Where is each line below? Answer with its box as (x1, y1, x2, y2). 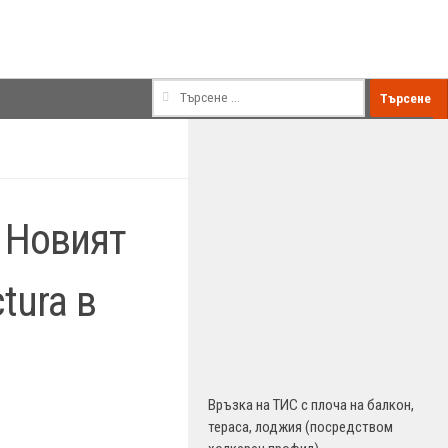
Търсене (151, 78, 197, 94)
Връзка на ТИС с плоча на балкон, (208, 396, 414, 414)
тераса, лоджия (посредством (208, 418, 393, 436)
